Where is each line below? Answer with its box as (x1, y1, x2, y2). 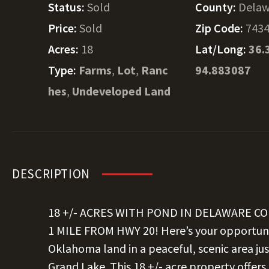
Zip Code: (195, 20, 246, 35)
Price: (48, 20, 79, 35)
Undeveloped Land (72, 83, 171, 98)
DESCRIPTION (12, 166, 90, 182)
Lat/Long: (195, 41, 249, 56)
